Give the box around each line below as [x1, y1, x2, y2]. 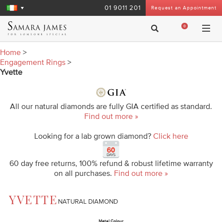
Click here [153, 131, 188, 140]
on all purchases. [54, 168, 114, 177]
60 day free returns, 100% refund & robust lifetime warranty [9, 158, 213, 167]
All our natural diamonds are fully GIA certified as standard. [10, 101, 212, 111]
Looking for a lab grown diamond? [34, 131, 153, 140]
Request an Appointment [151, 5, 217, 10]
